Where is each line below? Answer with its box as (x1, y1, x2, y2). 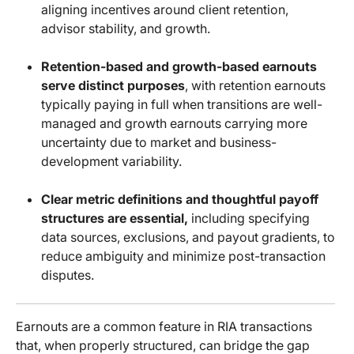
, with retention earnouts (185, 77, 326, 94)
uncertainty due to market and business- (41, 134, 277, 151)
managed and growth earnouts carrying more (41, 115, 307, 132)
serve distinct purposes (41, 77, 185, 94)
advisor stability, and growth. (41, 21, 210, 37)
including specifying (191, 210, 310, 227)
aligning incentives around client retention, (41, 2, 288, 18)
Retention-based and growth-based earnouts (41, 58, 317, 75)
